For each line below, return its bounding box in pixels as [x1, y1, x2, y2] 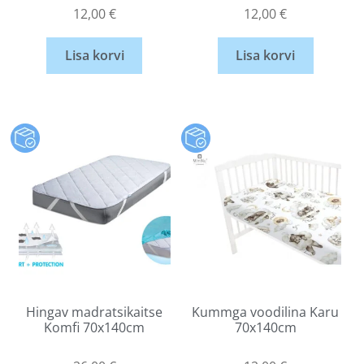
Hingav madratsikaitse [26, 303, 163, 322]
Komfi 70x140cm [44, 318, 145, 337]
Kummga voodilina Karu [192, 303, 340, 322]
